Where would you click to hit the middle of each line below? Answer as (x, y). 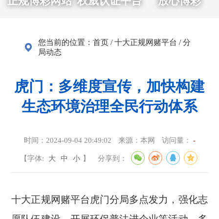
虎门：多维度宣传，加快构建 (109, 86)
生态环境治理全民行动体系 (109, 106)
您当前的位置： (66, 42)
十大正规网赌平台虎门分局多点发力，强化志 (109, 200)
